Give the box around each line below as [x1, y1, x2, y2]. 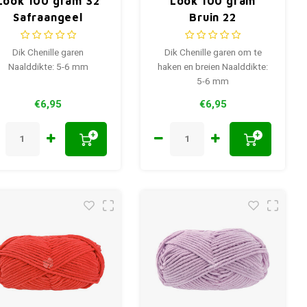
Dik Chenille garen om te [164, 46, 262, 60]
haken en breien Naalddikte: [158, 60, 268, 75]
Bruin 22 [189, 11, 236, 24]
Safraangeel [13, 11, 83, 24]
